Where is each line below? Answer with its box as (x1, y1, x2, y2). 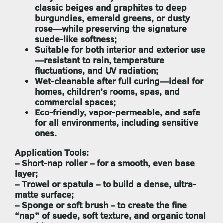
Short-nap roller (22, 157, 87, 170)
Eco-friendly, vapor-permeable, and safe (35, 106, 200, 119)
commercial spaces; (35, 96, 116, 109)
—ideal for (160, 75, 203, 88)
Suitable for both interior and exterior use (35, 43, 205, 56)
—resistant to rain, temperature (35, 54, 164, 67)
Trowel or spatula (22, 178, 93, 191)
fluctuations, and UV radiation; (35, 64, 158, 77)
